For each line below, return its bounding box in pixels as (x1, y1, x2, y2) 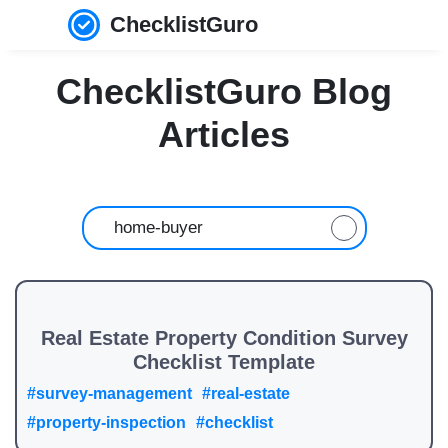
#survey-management (27, 385, 192, 402)
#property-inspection (27, 414, 186, 431)
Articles (158, 114, 290, 155)
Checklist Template (133, 351, 315, 373)
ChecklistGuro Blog (56, 71, 392, 112)
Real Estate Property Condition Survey (40, 327, 408, 349)
